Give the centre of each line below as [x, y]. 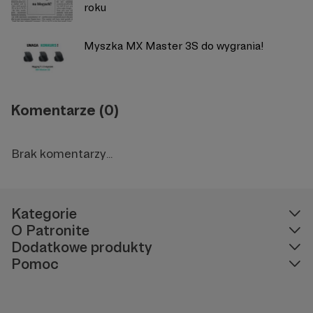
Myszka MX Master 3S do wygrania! [174, 45]
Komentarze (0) [65, 110]
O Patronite [50, 230]
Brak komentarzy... [62, 153]
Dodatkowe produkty [82, 247]
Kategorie [44, 213]
